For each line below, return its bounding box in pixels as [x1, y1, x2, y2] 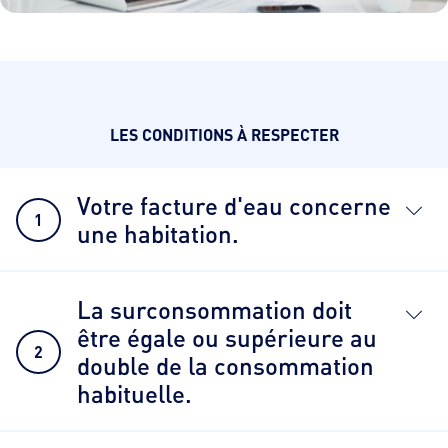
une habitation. [77, 219, 239, 249]
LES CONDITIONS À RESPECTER [109, 124, 339, 146]
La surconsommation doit [77, 295, 352, 325]
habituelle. [77, 379, 192, 409]
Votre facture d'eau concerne [77, 191, 391, 221]
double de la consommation [77, 351, 374, 381]
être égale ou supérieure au [77, 323, 377, 353]
